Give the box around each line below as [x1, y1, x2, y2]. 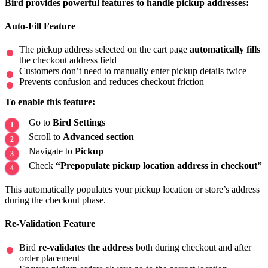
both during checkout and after [133, 242, 251, 252]
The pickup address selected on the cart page [19, 44, 190, 55]
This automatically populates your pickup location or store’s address [5, 184, 260, 195]
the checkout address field [19, 55, 117, 66]
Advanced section [63, 132, 134, 142]
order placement [19, 252, 80, 263]
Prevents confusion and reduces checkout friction [19, 77, 204, 87]
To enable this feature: [5, 97, 95, 108]
